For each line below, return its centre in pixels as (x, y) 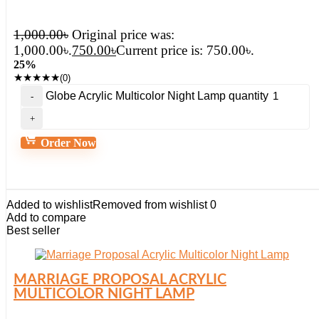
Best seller (33, 230)
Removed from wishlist (150, 205)
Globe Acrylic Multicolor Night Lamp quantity (157, 96)
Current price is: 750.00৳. (185, 50)
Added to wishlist (49, 205)
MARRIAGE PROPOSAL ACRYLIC (120, 280)
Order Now (67, 143)
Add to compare (46, 218)
